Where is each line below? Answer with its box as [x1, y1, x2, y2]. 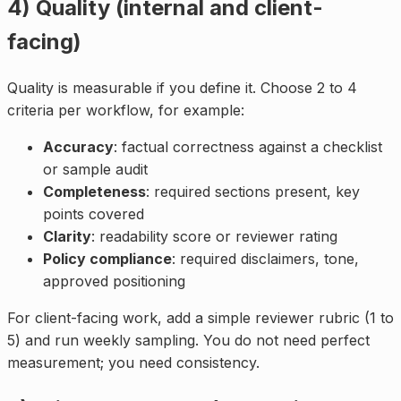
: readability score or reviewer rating [91, 226, 337, 245]
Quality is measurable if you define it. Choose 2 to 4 [7, 78, 357, 97]
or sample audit [43, 159, 148, 178]
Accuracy [43, 137, 114, 156]
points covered [43, 204, 144, 223]
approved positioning [43, 271, 185, 290]
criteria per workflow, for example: [7, 100, 244, 119]
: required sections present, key [146, 182, 360, 200]
